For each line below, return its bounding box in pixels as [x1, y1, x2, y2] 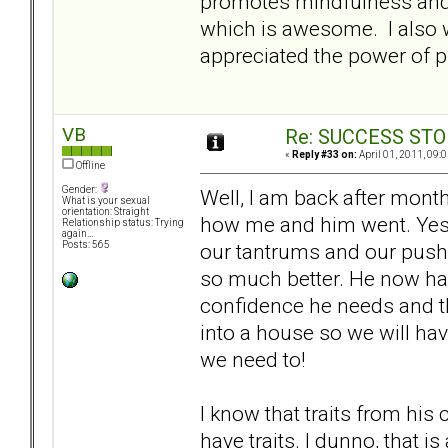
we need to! [200, 346, 305, 372]
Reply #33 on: [292, 149, 357, 161]
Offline [74, 160, 105, 172]
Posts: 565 [62, 239, 110, 251]
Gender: [62, 184, 99, 196]
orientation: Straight [62, 206, 149, 218]
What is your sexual [62, 195, 150, 207]
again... [62, 228, 93, 240]
